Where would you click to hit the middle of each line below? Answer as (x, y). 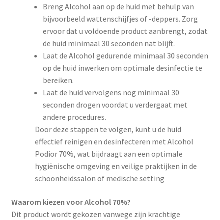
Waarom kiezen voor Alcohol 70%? (71, 202)
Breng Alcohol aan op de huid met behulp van (118, 7)
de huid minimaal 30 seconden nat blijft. (109, 43)
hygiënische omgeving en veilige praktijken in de (116, 166)
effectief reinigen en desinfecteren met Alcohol (114, 142)
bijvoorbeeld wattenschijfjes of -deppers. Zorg (120, 19)
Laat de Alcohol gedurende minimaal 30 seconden (125, 56)
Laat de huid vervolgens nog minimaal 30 (111, 93)
